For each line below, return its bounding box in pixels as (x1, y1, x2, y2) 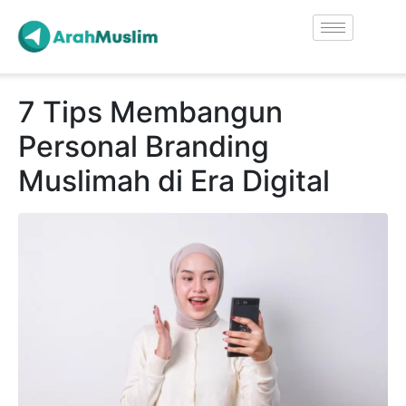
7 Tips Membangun (18, 94, 283, 130)
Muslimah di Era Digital (18, 163, 330, 199)
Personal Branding (18, 129, 269, 165)
